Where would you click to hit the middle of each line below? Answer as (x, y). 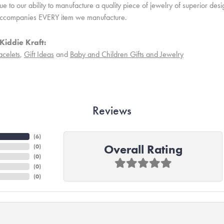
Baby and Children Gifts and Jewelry (126, 54)
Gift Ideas (39, 54)
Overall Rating (143, 149)
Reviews (112, 110)
